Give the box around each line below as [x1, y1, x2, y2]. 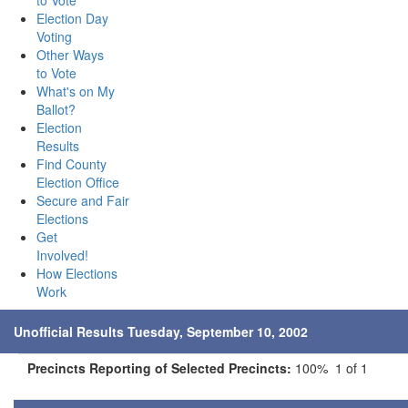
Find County [36, 155, 107, 173]
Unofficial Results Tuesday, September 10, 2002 [14, 322, 308, 341]
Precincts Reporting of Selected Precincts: [27, 359, 291, 377]
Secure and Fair [36, 191, 129, 209]
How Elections [36, 264, 117, 282]
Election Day [36, 9, 108, 27]
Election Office [36, 173, 119, 191]
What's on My [36, 82, 115, 100]
